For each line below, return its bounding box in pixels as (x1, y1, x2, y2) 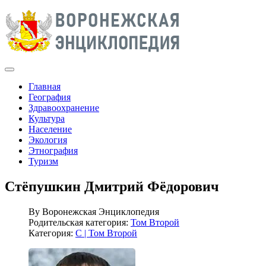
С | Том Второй (75, 227, 137, 238)
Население (28, 124, 72, 134)
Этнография (28, 145, 78, 156)
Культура (28, 113, 65, 123)
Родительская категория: (28, 217, 131, 227)
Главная (28, 81, 61, 91)
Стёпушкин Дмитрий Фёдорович (5, 178, 219, 194)
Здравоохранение (28, 103, 99, 113)
